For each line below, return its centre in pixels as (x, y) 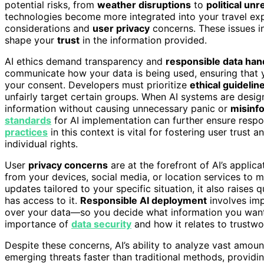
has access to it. (42, 200)
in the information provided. (143, 40)
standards (28, 120)
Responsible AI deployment (143, 200)
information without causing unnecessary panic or (118, 108)
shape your (31, 40)
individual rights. (41, 143)
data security (101, 224)
